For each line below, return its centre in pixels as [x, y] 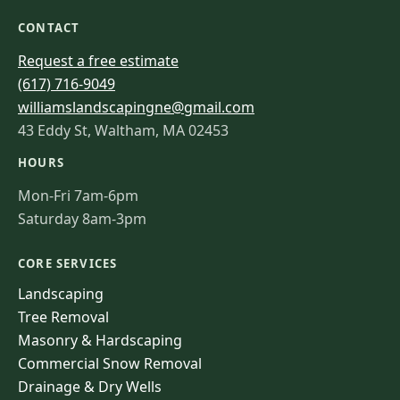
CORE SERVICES [68, 263]
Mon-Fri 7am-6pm [78, 196]
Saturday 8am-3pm [82, 219]
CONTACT [49, 28]
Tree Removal [63, 317]
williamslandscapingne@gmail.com [136, 108]
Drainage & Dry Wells [90, 386]
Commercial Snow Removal [110, 363]
